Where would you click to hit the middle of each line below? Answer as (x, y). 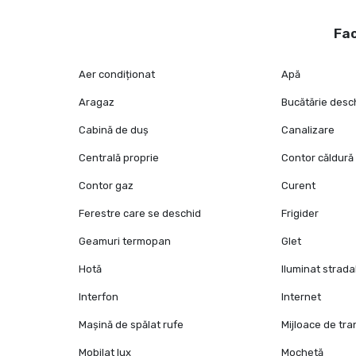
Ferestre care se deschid (140, 214)
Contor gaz (106, 186)
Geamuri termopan (125, 242)
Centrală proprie (119, 158)
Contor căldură (318, 158)
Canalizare (308, 130)
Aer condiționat (117, 75)
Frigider (300, 214)
